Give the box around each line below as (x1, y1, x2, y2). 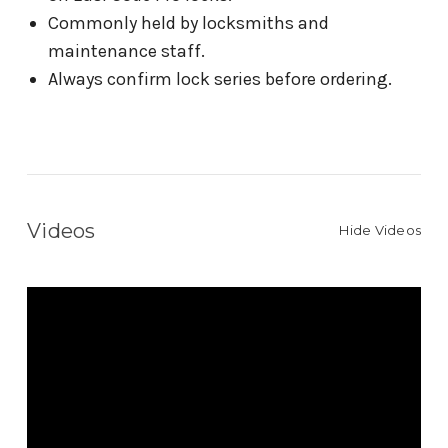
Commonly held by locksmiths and (47, 11, 329, 34)
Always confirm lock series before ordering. (47, 67, 392, 90)
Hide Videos (339, 221, 421, 238)
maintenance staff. (47, 39, 205, 62)
